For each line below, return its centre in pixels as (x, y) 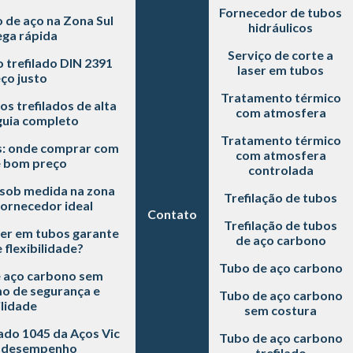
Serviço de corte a (281, 54)
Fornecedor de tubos (281, 12)
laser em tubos (281, 69)
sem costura (281, 310)
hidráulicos (281, 27)
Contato (172, 214)
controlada (281, 169)
